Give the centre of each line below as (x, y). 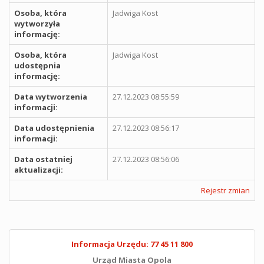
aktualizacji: (39, 170)
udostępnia (37, 65)
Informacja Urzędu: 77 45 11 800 (132, 244)
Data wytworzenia (51, 97)
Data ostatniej (43, 159)
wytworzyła (37, 24)
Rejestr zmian (225, 190)
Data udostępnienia (54, 128)
